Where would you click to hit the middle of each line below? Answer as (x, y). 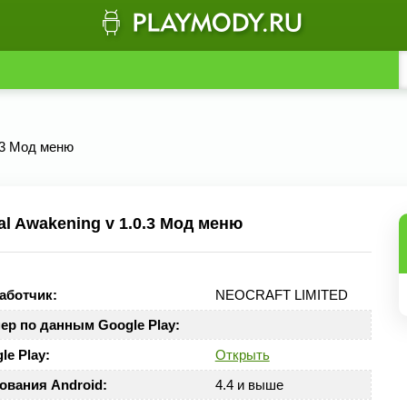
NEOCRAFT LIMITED (281, 295)
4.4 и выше (249, 385)
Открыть (242, 355)
